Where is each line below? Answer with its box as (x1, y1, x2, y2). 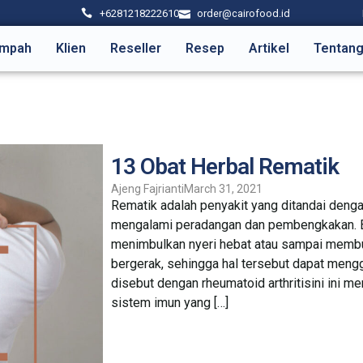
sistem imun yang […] (111, 295, 229, 310)
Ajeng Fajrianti (111, 182, 185, 195)
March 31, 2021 (184, 182, 263, 195)
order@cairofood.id (197, 6, 291, 19)
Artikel (249, 41, 289, 56)
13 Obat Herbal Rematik (111, 153, 340, 180)
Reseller (110, 41, 161, 56)
